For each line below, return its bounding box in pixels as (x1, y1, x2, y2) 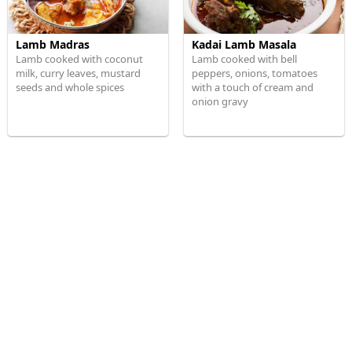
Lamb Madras (16, 37, 90, 52)
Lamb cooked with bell (192, 52, 297, 66)
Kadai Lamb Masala (192, 37, 296, 52)
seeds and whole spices (16, 80, 124, 94)
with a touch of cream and (192, 80, 313, 94)
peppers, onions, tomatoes (192, 66, 317, 80)
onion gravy (192, 94, 248, 108)
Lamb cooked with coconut (16, 52, 143, 66)
